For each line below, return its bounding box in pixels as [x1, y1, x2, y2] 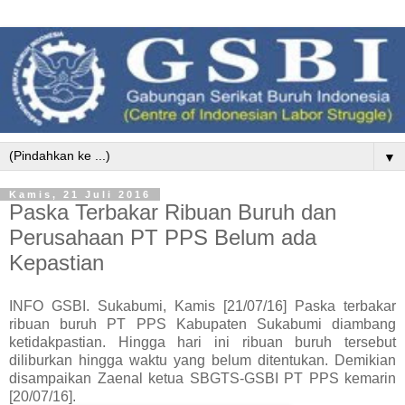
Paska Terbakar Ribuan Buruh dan [9, 200, 336, 224]
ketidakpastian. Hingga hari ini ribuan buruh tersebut [9, 334, 396, 350]
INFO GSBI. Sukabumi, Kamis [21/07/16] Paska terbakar [9, 297, 396, 314]
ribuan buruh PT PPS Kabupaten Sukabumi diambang [9, 316, 396, 332]
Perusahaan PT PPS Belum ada [9, 225, 316, 250]
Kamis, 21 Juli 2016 [9, 189, 151, 200]
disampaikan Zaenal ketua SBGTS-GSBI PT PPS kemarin [9, 370, 396, 386]
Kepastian [9, 250, 104, 275]
